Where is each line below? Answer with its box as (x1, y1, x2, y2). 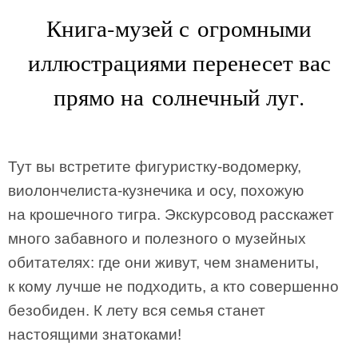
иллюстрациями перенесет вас (27, 46, 331, 78)
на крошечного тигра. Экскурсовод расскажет (8, 206, 334, 223)
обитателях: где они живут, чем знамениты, (8, 254, 319, 271)
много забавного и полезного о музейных (8, 230, 306, 247)
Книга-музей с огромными (46, 12, 312, 43)
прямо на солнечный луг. (54, 81, 304, 112)
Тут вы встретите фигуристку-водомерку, (8, 158, 301, 175)
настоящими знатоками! (8, 326, 181, 343)
